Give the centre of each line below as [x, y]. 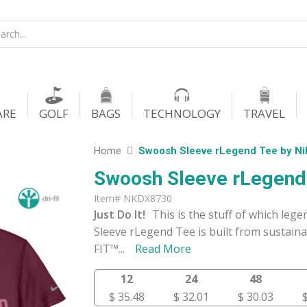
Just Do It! [119, 214]
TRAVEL [264, 113]
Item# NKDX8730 [133, 198]
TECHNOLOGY [182, 113]
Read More [163, 249]
